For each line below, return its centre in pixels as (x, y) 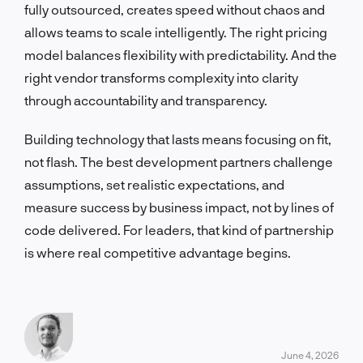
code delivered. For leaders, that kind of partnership (179, 229)
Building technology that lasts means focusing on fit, (178, 139)
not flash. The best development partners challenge (179, 161)
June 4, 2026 (310, 354)
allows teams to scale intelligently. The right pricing (176, 32)
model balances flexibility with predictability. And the (181, 54)
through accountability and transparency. (146, 100)
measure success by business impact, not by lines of (179, 207)
